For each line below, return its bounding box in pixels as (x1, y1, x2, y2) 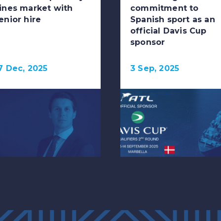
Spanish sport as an (130, 15, 215, 25)
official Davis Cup (130, 26, 207, 36)
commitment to (130, 3, 199, 13)
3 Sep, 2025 (130, 64, 180, 74)
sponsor (130, 37, 165, 47)
